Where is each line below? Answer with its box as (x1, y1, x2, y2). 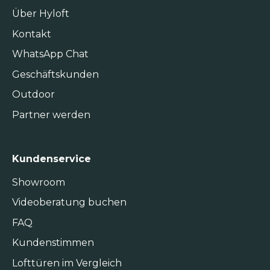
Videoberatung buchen (12, 196, 127, 209)
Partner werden (12, 108, 90, 121)
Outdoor (12, 89, 55, 101)
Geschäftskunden (12, 68, 99, 80)
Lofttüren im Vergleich (12, 257, 122, 269)
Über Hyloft (12, 8, 69, 19)
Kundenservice (12, 152, 91, 165)
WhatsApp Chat (12, 48, 89, 60)
